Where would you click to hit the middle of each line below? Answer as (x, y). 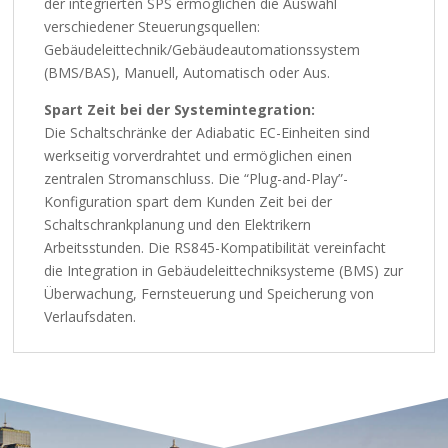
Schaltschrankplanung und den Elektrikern (178, 224)
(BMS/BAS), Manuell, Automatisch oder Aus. (187, 72)
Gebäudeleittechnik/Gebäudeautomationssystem (202, 49)
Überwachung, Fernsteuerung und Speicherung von (209, 293)
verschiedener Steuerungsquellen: (152, 26)
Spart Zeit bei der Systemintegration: (180, 109)
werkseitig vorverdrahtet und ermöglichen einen (198, 155)
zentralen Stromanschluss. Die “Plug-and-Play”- (196, 178)
